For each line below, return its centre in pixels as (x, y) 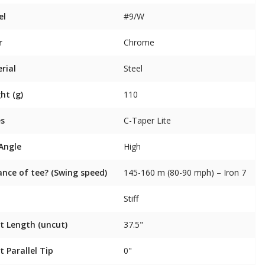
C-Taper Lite (148, 120)
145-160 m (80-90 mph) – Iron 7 (185, 172)
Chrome (139, 42)
